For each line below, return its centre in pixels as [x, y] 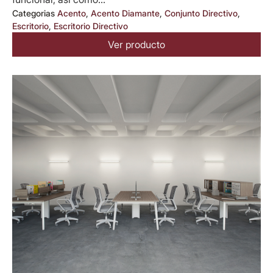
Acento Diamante [125, 13]
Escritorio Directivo [91, 26]
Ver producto [136, 45]
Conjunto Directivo [201, 13]
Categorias [34, 13]
